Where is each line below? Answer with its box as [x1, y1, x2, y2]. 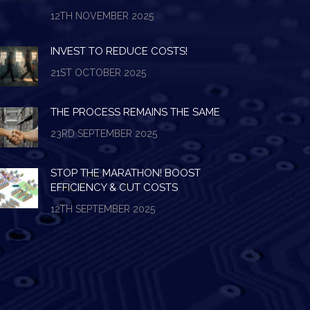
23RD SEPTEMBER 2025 [51, 128, 158, 139]
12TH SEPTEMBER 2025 [51, 203, 156, 215]
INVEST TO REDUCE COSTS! [51, 45, 188, 57]
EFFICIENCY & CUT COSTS [51, 181, 179, 194]
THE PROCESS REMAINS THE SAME [51, 106, 221, 118]
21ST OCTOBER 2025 [51, 67, 147, 78]
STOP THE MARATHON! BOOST [51, 167, 201, 179]
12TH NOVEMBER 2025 [51, 10, 154, 21]
